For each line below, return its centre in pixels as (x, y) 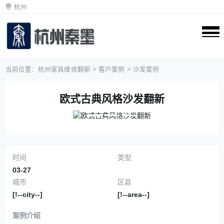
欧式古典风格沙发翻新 (112, 99)
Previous (41, 123)
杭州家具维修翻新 (64, 69)
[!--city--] (27, 194)
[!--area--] (133, 194)
